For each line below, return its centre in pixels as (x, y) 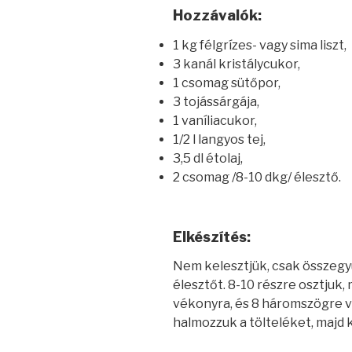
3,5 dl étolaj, (208, 158)
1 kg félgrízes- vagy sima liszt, (260, 45)
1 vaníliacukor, (215, 120)
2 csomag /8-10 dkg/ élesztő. (257, 177)
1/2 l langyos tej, (219, 139)
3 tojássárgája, (216, 101)
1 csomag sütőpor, (227, 82)
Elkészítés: (212, 236)
